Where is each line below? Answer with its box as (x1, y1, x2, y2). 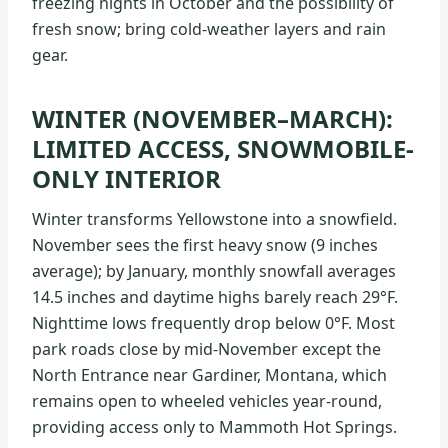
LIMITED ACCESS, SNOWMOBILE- (32, 132, 414, 166)
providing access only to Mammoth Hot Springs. (32, 416, 397, 439)
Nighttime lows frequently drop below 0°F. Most (32, 312, 395, 335)
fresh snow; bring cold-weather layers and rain (32, 18, 386, 41)
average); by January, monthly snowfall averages (32, 260, 396, 283)
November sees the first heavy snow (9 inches (32, 234, 378, 257)
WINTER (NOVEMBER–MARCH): (32, 102, 393, 136)
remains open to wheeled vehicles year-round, (32, 390, 382, 413)
